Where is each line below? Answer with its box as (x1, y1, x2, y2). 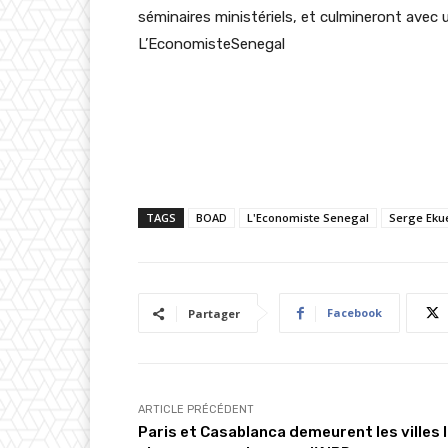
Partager (188, 306, 240, 322)
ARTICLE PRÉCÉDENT (138, 403, 254, 417)
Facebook (327, 305, 382, 321)
